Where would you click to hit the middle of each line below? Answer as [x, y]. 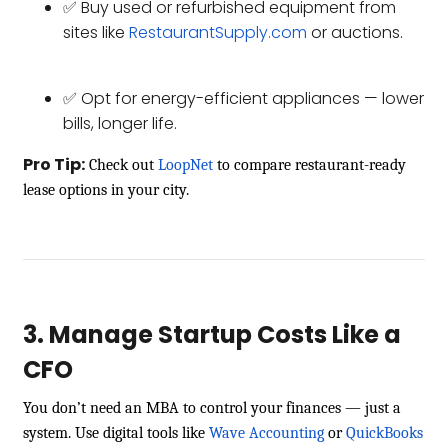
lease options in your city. [106, 189]
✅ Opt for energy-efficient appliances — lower [243, 98]
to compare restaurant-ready [309, 164]
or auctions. [355, 32]
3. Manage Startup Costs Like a [212, 334]
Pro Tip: [54, 164]
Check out [119, 164]
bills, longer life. [120, 123]
